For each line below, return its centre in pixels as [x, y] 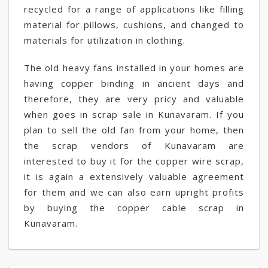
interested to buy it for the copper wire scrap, [134, 161]
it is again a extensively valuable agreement [134, 176]
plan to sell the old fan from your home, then [134, 130]
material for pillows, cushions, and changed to [134, 25]
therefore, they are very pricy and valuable [134, 99]
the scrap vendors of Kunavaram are [134, 145]
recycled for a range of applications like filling [134, 9]
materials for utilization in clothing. [105, 40]
